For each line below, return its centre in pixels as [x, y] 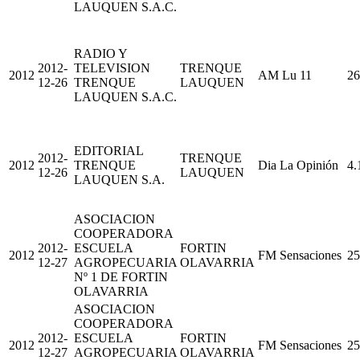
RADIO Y [100, 53]
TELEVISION [112, 67]
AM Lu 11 [285, 75]
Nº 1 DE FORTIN [121, 276]
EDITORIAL [108, 150]
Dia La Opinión [298, 165]
